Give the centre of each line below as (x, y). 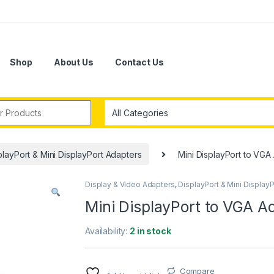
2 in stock (150, 231)
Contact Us (139, 62)
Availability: (108, 231)
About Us (73, 62)
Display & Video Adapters (130, 184)
